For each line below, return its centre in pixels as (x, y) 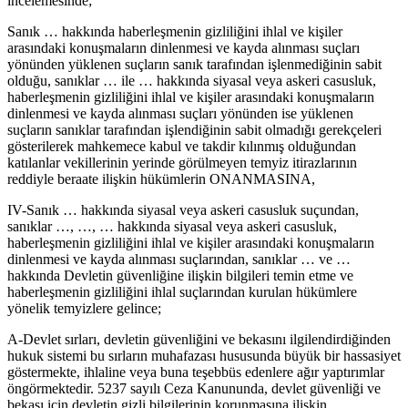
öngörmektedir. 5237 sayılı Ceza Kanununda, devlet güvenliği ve (194, 389)
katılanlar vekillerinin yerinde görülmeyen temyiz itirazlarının (182, 163)
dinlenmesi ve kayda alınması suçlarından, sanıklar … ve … (179, 260)
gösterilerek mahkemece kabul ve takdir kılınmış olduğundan (182, 147)
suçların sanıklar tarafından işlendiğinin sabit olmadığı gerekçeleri (194, 130)
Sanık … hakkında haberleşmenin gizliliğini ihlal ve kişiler (175, 32)
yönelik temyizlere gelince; (84, 309)
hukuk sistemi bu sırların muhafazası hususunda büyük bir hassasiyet (204, 356)
